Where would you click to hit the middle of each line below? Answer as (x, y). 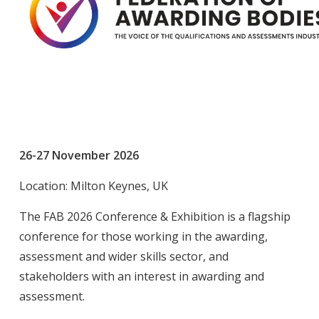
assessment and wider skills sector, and (124, 257)
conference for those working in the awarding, (143, 237)
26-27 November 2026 (79, 156)
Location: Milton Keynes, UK (93, 186)
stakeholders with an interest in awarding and (141, 277)
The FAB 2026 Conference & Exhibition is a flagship (155, 217)
